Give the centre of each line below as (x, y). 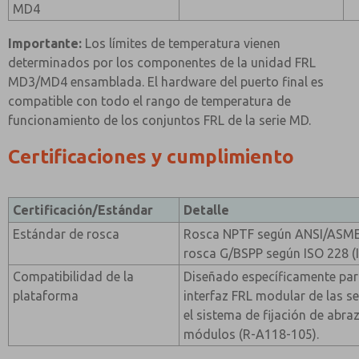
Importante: (45, 43)
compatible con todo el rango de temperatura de (149, 101)
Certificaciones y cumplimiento (151, 157)
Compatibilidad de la (74, 276)
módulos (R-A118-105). (252, 334)
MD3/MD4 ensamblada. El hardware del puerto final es (166, 82)
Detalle (207, 210)
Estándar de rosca (67, 234)
